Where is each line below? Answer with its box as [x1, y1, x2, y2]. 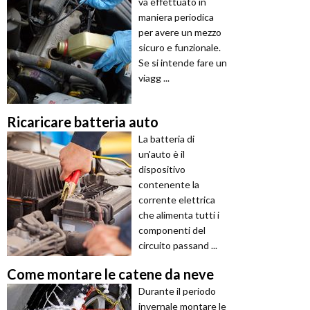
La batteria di [138, 133, 194, 145]
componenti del [138, 224, 206, 237]
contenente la [138, 179, 199, 191]
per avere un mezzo [138, 26, 221, 39]
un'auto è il [138, 148, 185, 161]
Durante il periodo [138, 285, 216, 298]
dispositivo [138, 163, 185, 176]
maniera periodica [138, 11, 214, 24]
